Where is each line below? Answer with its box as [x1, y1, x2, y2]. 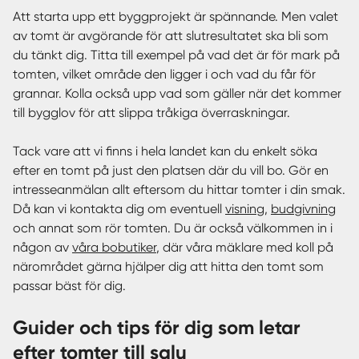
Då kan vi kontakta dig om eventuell [13, 201, 225, 216]
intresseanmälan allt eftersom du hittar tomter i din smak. [13, 182, 345, 197]
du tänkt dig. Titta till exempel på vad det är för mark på [13, 47, 340, 63]
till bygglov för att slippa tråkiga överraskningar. [13, 105, 290, 120]
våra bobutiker [72, 240, 156, 255]
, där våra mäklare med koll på [156, 240, 333, 255]
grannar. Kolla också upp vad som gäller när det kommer [13, 86, 341, 101]
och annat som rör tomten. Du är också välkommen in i [13, 220, 333, 236]
